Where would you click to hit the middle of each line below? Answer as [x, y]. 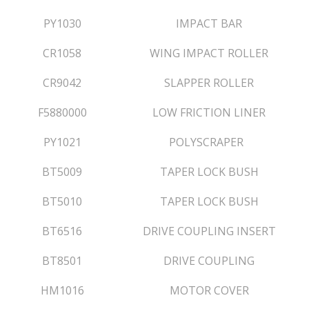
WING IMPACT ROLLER [209, 53]
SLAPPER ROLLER [209, 83]
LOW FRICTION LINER [209, 112]
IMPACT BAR [209, 23]
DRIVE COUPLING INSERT [209, 231]
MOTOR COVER [209, 290]
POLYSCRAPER [209, 142]
